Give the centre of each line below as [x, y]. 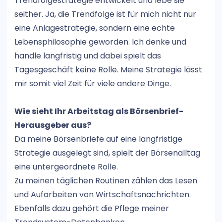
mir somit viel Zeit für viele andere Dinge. [93, 83]
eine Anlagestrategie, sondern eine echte [95, 28]
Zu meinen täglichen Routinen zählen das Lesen [106, 180]
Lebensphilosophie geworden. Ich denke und [100, 42]
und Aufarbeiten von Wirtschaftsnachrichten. [103, 194]
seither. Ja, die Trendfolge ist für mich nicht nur [105, 14]
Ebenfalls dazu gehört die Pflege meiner [92, 208]
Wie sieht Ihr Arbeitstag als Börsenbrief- [99, 111]
